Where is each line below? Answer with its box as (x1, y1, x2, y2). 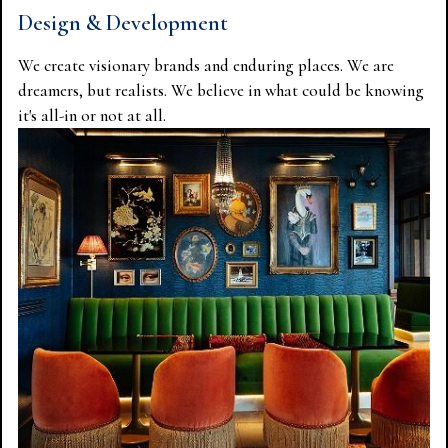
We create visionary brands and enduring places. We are (18, 55, 394, 77)
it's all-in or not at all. (18, 105, 166, 127)
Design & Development (18, 9, 228, 37)
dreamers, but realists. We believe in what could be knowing (18, 80, 424, 102)
